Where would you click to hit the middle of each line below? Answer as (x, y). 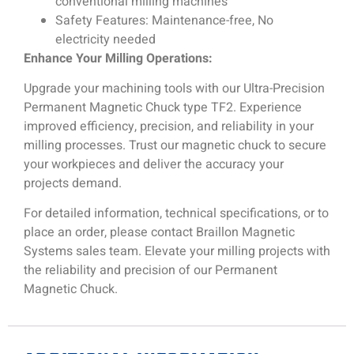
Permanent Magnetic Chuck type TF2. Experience (163, 108)
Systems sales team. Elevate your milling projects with (177, 252)
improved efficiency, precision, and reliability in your (169, 127)
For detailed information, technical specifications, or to (176, 214)
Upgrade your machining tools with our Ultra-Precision (174, 89)
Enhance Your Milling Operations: (118, 58)
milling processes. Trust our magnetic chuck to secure (175, 146)
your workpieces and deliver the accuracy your (154, 165)
